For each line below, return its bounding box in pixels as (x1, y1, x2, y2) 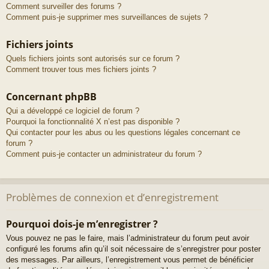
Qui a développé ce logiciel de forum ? (6, 106, 139, 116)
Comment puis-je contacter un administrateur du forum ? (6, 150, 202, 159)
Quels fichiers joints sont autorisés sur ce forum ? (6, 54, 180, 64)
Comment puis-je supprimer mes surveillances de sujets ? (6, 13, 208, 22)
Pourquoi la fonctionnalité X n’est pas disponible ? (6, 117, 180, 127)
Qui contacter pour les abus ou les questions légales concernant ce (6, 128, 240, 138)
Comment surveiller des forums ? (6, 2, 121, 11)
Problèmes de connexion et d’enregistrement (6, 190, 219, 205)
